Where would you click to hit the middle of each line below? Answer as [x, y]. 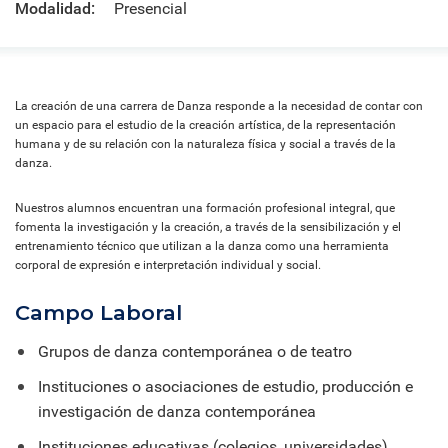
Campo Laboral [98, 312]
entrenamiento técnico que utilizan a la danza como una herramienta [202, 245]
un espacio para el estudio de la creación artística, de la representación [205, 124]
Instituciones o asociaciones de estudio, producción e [225, 386]
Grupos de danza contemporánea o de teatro [195, 351]
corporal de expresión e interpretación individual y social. [168, 264]
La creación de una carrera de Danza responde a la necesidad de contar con [219, 105]
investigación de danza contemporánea [177, 411]
